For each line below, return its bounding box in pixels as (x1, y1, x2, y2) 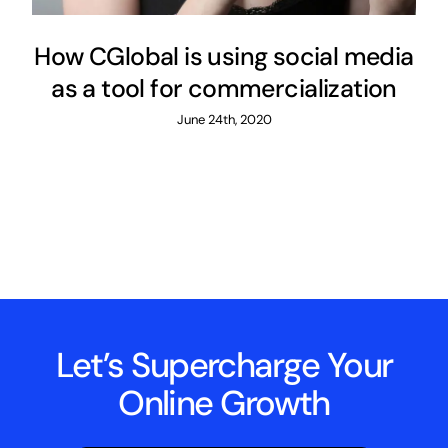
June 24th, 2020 (176, 111, 272, 129)
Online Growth (118, 380, 330, 426)
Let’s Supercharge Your (55, 342, 393, 388)
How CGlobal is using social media (34, 40, 414, 74)
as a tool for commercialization (51, 72, 397, 106)
